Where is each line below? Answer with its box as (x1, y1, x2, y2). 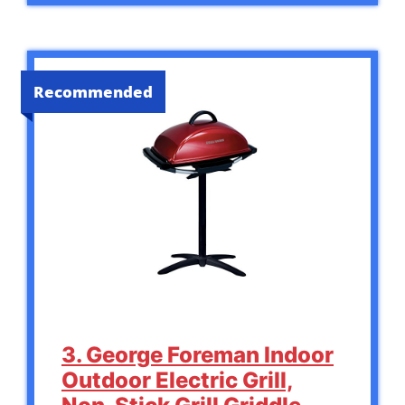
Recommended (33, 80, 153, 102)
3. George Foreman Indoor (61, 342, 334, 369)
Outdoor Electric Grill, (61, 367, 293, 394)
